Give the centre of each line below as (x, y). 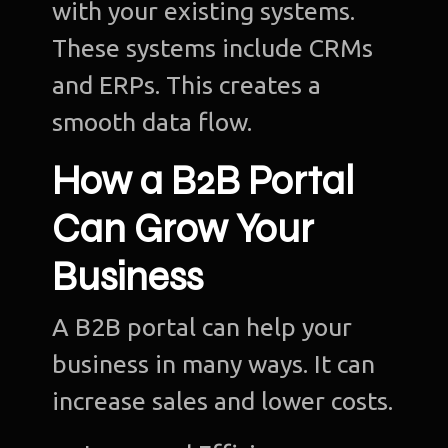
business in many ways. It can (214, 364)
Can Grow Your (183, 229)
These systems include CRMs (213, 48)
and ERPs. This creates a (187, 85)
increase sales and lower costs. (223, 401)
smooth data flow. (152, 122)
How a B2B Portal (203, 181)
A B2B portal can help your (202, 327)
